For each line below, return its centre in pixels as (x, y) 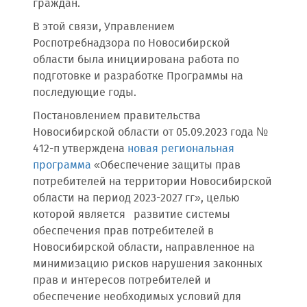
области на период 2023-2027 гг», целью (136, 198)
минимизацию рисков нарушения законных (148, 264)
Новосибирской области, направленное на (144, 248)
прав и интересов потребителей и (122, 281)
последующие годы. (87, 93)
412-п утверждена (80, 149)
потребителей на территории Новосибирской (152, 182)
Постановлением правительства (117, 116)
